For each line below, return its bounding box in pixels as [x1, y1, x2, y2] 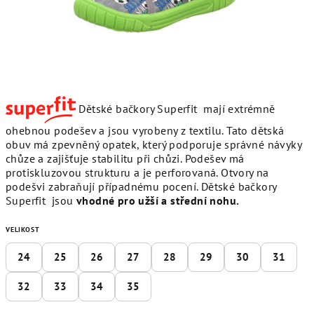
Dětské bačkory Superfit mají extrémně [76, 101, 275, 116]
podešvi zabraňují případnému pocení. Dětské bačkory [6, 179, 277, 193]
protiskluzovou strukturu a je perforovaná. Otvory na [6, 165, 269, 179]
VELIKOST [6, 225, 40, 234]
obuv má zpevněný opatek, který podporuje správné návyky [6, 137, 301, 151]
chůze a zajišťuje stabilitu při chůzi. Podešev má [6, 151, 245, 165]
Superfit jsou [6, 193, 77, 207]
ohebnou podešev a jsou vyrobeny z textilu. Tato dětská [6, 123, 285, 137]
